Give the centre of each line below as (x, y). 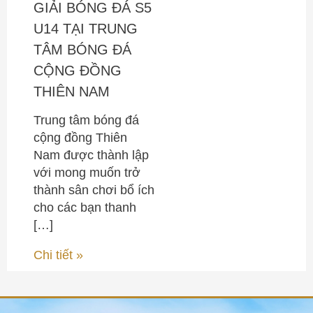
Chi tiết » (59, 255)
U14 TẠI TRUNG (86, 28)
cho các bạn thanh (85, 207)
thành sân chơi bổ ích (94, 190)
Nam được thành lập (92, 155)
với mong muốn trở (87, 172)
